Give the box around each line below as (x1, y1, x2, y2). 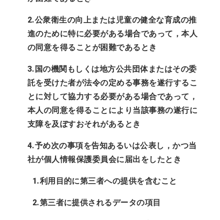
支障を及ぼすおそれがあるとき (27, 119, 141, 129)
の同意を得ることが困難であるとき (27, 42, 157, 52)
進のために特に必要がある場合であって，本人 (27, 28, 198, 38)
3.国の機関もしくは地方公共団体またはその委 (27, 64, 197, 74)
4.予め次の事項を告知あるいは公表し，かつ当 (27, 140, 197, 150)
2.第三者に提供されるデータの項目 (32, 197, 161, 207)
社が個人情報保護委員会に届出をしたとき (27, 154, 182, 164)
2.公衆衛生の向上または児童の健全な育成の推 (27, 15, 197, 25)
